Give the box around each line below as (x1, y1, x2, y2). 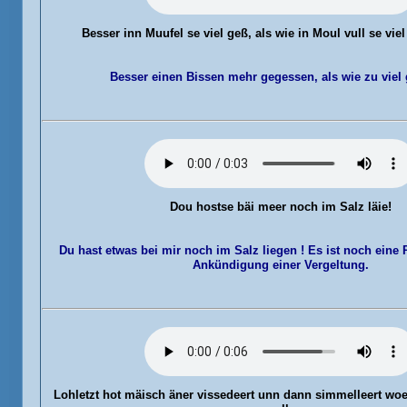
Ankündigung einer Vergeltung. (192, 258, 369, 272)
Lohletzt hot (53, 388, 121, 402)
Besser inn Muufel (82, 26, 184, 40)
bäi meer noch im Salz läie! (233, 200, 392, 213)
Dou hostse (169, 200, 233, 213)
